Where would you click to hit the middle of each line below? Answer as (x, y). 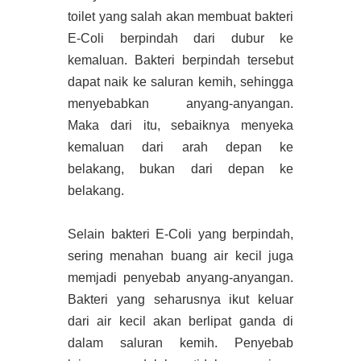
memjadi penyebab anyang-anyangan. (180, 277)
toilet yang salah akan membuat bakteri (180, 16)
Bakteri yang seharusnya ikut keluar (180, 299)
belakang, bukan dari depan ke (180, 168)
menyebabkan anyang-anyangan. (180, 103)
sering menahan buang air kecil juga (180, 255)
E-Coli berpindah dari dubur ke (180, 38)
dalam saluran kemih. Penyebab (180, 342)
